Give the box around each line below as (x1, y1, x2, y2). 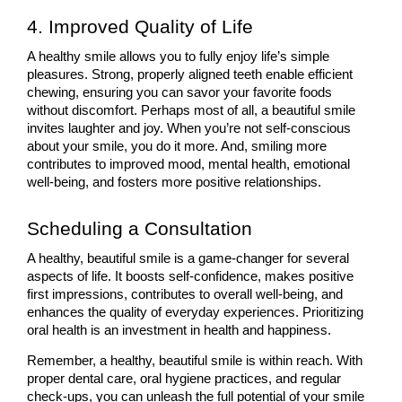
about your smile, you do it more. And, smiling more (27, 139, 327, 154)
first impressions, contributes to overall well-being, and (27, 287, 343, 302)
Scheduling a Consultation (27, 218, 252, 240)
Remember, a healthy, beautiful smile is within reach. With (27, 354, 363, 369)
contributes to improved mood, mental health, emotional (27, 157, 350, 172)
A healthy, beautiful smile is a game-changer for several (27, 251, 349, 267)
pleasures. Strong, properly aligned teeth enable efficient (27, 67, 353, 83)
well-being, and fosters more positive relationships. (27, 175, 321, 190)
